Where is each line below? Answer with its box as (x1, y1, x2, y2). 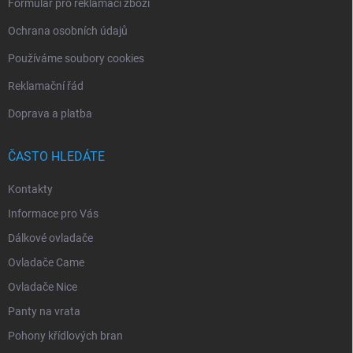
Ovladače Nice (8, 281, 77, 294)
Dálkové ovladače (8, 232, 93, 245)
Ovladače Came (8, 256, 84, 269)
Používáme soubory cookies (8, 52, 144, 65)
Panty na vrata (8, 305, 80, 318)
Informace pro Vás (8, 207, 98, 221)
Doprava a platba (8, 107, 92, 121)
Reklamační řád (8, 80, 84, 93)
